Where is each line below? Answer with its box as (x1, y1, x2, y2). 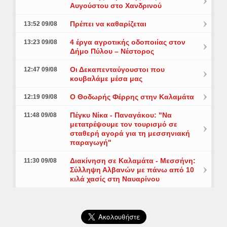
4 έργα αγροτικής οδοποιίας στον (69, 38, 185, 47)
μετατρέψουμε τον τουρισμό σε (69, 120, 177, 129)
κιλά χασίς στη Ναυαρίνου (69, 175, 160, 183)
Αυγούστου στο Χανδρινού (69, 2, 162, 10)
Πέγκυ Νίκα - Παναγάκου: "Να (69, 111, 172, 120)
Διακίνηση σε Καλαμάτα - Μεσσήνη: (69, 157, 196, 165)
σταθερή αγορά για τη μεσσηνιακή (69, 129, 190, 138)
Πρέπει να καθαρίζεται (69, 20, 146, 28)
